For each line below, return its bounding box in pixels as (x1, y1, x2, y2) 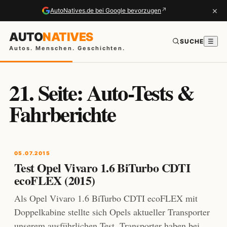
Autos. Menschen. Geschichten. (9, 44, 126, 52)
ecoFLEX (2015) (14, 171, 95, 189)
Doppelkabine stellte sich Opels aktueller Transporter (14, 206, 210, 218)
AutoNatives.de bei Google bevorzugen (50, 6, 161, 14)
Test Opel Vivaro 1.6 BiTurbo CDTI (14, 159, 191, 176)
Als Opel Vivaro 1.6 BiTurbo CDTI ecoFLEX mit (14, 192, 198, 204)
